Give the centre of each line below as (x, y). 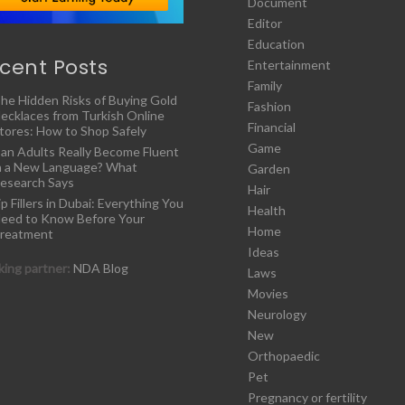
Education (276, 44)
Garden (268, 169)
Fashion (269, 107)
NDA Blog (101, 268)
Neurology (277, 315)
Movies (268, 294)
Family (264, 86)
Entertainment (289, 65)
